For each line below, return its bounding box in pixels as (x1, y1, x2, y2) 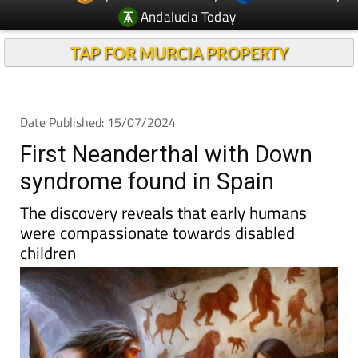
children (20, 240, 76, 265)
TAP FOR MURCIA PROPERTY (70, 43, 288, 62)
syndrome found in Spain (20, 168, 274, 195)
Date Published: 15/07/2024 (20, 113, 176, 132)
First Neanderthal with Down (20, 141, 312, 168)
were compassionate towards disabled (20, 220, 295, 245)
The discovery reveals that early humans (20, 200, 307, 225)
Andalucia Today (141, 6, 237, 27)
